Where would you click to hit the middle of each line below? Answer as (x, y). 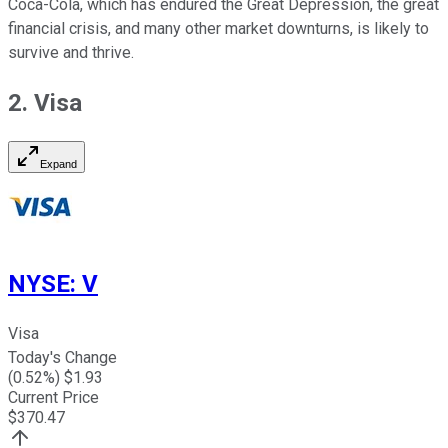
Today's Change (62, 358)
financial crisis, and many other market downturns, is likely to (218, 29)
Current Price (53, 398)
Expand (58, 164)
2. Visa (45, 103)
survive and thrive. (71, 53)
